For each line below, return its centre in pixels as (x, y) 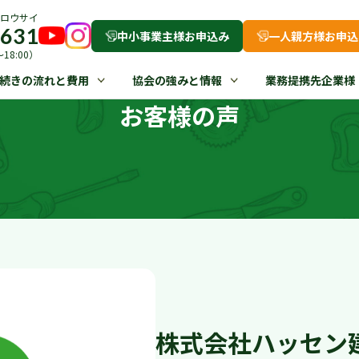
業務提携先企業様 (310, 80)
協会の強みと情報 (177, 80)
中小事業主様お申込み (173, 36)
